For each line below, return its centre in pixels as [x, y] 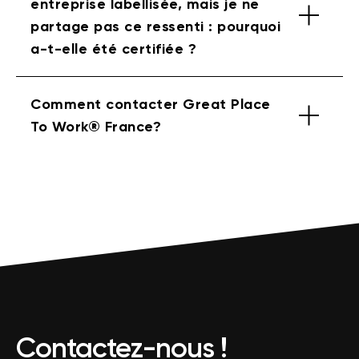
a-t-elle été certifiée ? [113, 48]
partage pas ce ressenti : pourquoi [155, 26]
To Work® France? [96, 126]
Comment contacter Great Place [151, 104]
